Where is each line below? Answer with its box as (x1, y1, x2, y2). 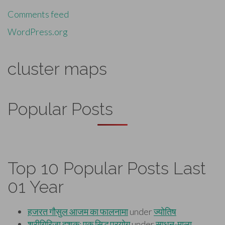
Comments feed (8, 9, 69, 20)
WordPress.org (8, 26, 68, 38)
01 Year (8, 177, 64, 197)
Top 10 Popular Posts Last (8, 158, 206, 179)
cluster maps (8, 59, 107, 79)
